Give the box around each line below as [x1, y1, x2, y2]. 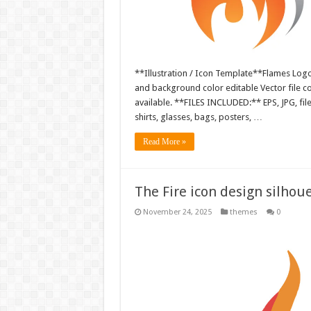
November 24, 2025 [142, 208, 212, 217]
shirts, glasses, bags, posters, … [134, 112, 262, 123]
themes [229, 208, 258, 217]
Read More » [142, 137, 186, 147]
